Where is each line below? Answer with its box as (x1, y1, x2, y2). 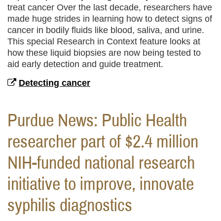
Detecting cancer (19, 78, 90, 88)
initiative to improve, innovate (7, 173, 194, 196)
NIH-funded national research (7, 151, 195, 175)
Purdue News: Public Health (7, 109, 187, 132)
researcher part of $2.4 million (7, 130, 198, 153)
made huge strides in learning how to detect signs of (7, 14, 212, 24)
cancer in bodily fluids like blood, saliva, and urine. (7, 25, 204, 36)
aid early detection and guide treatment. (7, 59, 163, 70)
